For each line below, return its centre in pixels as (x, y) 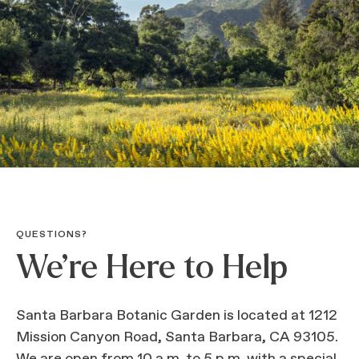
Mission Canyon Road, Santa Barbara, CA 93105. (177, 337)
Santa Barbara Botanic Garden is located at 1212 (177, 316)
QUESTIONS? (52, 235)
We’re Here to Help (152, 267)
